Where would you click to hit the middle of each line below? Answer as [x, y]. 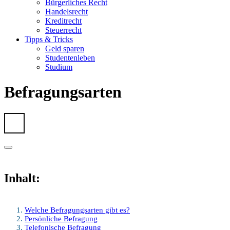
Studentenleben [70, 58]
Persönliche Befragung [61, 219]
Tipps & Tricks [49, 39]
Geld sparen [65, 49]
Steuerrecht [63, 30]
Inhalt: [22, 178]
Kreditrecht [63, 21]
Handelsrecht [66, 12]
